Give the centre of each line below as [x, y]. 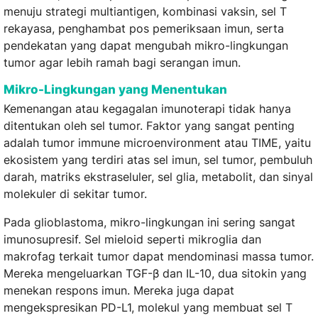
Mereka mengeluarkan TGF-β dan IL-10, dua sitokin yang [155, 274]
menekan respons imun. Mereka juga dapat [119, 291]
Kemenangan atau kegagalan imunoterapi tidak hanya [147, 109]
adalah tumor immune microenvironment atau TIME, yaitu [157, 143]
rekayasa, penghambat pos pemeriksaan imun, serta [144, 29]
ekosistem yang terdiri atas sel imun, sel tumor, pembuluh [158, 160]
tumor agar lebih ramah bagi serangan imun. [122, 63]
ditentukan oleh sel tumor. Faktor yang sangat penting [149, 126]
